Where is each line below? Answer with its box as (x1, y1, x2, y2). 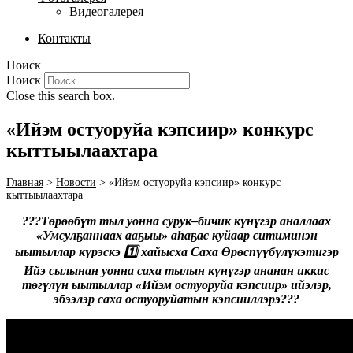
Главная (6, 176, 43, 189)
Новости (56, 176, 96, 189)
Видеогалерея (69, 4, 143, 18)
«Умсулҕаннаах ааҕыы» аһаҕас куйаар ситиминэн (35, 229, 318, 243)
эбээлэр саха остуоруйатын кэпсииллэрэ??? (54, 292, 299, 307)
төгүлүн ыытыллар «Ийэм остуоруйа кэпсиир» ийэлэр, (21, 278, 332, 292)
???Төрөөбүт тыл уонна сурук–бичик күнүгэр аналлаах (22, 214, 331, 229)
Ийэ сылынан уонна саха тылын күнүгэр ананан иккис (24, 264, 329, 278)
